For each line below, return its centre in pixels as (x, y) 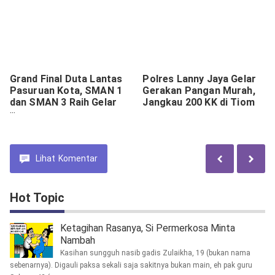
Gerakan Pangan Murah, (199, 90)
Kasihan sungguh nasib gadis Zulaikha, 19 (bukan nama (155, 253)
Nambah (77, 241)
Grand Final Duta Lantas (66, 79)
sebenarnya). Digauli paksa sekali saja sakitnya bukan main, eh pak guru (131, 265)
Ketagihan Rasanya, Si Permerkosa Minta (147, 228)
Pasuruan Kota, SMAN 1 (66, 90)
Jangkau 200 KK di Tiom (199, 102)
